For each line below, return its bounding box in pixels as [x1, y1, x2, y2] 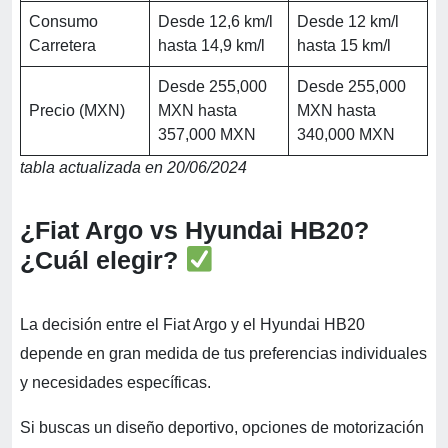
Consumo [29, 12, 98, 30]
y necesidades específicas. [20, 373, 215, 391]
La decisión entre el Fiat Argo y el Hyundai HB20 [20, 315, 365, 333]
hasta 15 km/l [297, 36, 391, 54]
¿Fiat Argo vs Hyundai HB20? [20, 215, 369, 244]
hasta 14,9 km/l [158, 36, 265, 54]
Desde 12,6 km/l [158, 12, 273, 30]
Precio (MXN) [29, 101, 125, 119]
